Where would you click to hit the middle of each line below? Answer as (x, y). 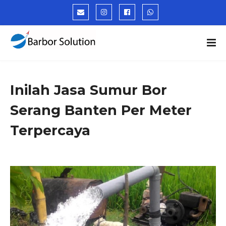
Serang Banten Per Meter (101, 110)
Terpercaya (50, 130)
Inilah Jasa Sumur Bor (89, 90)
